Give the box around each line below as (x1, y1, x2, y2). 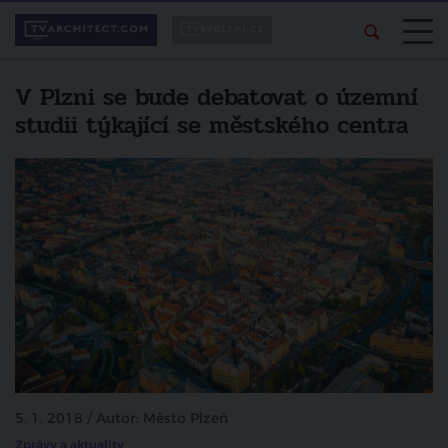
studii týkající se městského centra (15, 107, 409, 144)
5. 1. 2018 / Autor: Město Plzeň (15, 409, 228, 429)
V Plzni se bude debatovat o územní (15, 79, 418, 116)
